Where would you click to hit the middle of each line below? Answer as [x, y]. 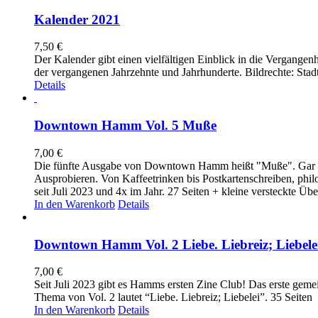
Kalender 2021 [77, 19]
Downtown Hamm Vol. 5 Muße [125, 126]
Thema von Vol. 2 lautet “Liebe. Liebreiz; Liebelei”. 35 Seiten [173, 297]
